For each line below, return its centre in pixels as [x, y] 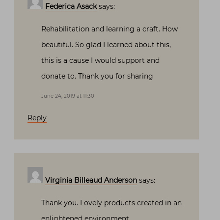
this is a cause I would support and [100, 61]
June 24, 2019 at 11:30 [68, 96]
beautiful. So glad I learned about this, [106, 45]
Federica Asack [71, 7]
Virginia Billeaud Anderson [91, 180]
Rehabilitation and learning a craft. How [110, 29]
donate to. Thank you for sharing [97, 76]
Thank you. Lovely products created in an [111, 203]
